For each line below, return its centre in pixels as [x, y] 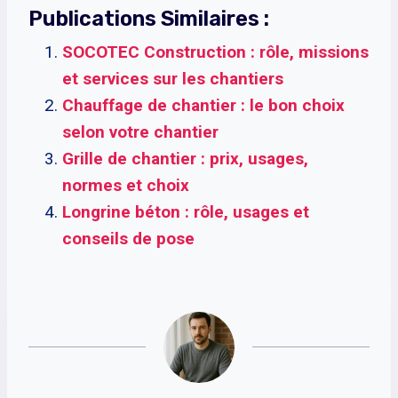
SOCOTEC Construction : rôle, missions [215, 52]
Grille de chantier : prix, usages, [185, 158]
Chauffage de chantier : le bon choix [203, 105]
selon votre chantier [140, 131]
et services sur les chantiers [173, 78]
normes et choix [126, 185]
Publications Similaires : [149, 18]
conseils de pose [128, 238]
